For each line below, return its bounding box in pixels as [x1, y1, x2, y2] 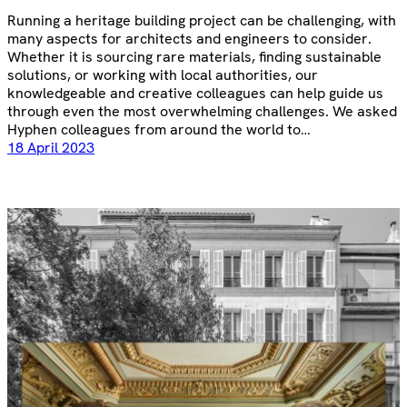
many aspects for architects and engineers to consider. [7, 29, 372, 49]
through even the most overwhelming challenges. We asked [7, 102, 397, 122]
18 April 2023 [7, 138, 94, 158]
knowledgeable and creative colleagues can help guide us [7, 84, 383, 104]
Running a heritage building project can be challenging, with [7, 11, 396, 31]
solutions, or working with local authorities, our [7, 65, 318, 85]
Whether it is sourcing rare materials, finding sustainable [7, 47, 382, 67]
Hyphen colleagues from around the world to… [7, 120, 311, 140]
